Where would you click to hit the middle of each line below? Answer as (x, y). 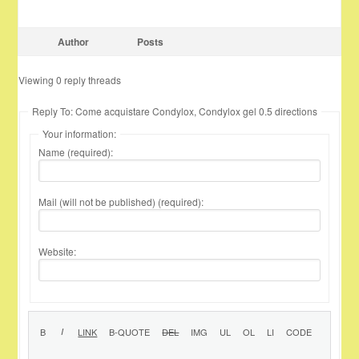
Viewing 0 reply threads (70, 80)
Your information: (80, 133)
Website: (58, 251)
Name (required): (76, 152)
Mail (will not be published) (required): (121, 202)
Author (73, 42)
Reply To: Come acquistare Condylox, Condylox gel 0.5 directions (175, 111)
